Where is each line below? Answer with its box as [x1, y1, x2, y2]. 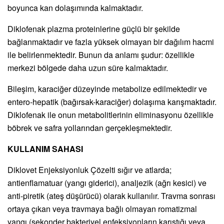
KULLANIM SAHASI [7, 142, 83, 154]
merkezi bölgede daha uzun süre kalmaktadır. [7, 61, 168, 73]
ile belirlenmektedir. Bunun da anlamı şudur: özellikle [7, 48, 194, 60]
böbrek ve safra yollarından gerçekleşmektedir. [7, 121, 172, 133]
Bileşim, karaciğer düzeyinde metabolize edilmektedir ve [7, 82, 207, 94]
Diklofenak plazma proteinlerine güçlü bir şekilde [7, 22, 180, 34]
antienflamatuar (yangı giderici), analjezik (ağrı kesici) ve [7, 176, 206, 188]
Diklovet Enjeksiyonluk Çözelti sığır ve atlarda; [7, 163, 171, 175]
